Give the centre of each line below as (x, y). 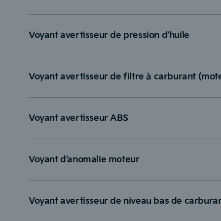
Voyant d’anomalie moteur (84, 160)
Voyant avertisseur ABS (78, 118)
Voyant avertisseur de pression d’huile (109, 36)
